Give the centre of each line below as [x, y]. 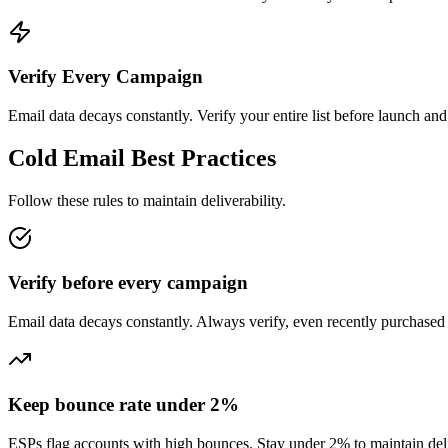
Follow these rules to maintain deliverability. [147, 200]
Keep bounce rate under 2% [123, 404]
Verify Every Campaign [105, 77]
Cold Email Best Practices [142, 157]
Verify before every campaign [128, 283]
